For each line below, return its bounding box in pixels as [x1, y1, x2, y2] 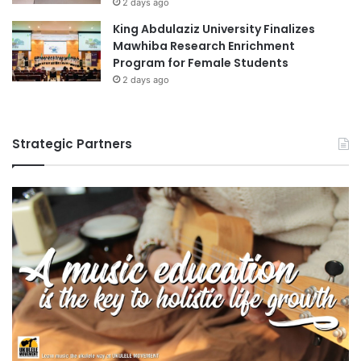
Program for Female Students [113, 54, 288, 71]
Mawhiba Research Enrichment [113, 37, 295, 54]
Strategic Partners [12, 135, 132, 152]
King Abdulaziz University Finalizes [113, 20, 315, 37]
